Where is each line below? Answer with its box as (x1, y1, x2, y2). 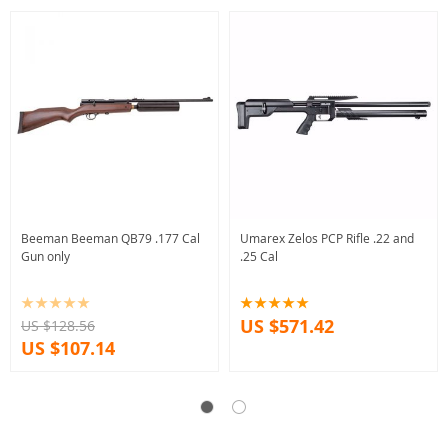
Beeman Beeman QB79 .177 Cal (21, 230, 200, 247)
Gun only (21, 248, 70, 265)
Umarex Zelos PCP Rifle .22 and (240, 230, 414, 247)
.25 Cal (240, 248, 278, 265)
